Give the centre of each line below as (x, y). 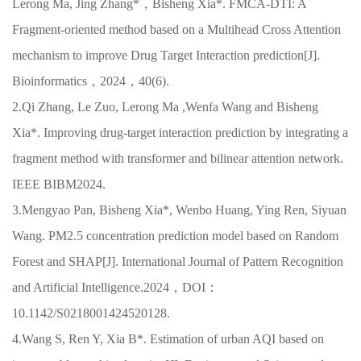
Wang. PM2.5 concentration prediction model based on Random (175, 235)
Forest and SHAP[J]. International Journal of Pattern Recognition (178, 261)
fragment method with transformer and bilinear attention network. (178, 158)
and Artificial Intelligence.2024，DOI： (115, 287)
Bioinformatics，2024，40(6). (91, 81)
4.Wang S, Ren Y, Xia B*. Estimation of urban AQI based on (168, 338)
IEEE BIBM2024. (59, 184)
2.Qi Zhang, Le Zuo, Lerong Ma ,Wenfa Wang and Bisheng (165, 106)
